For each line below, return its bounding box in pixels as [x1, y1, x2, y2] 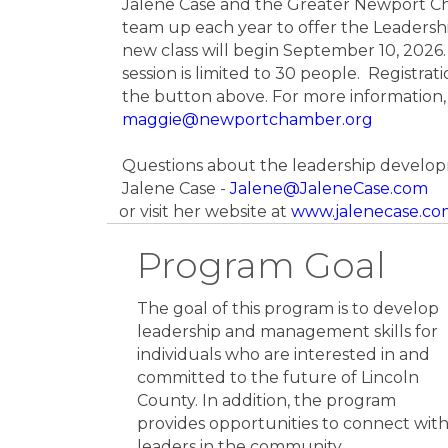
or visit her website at [107, 202, 291, 222]
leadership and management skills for [137, 322, 438, 342]
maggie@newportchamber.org [122, 110, 373, 130]
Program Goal [137, 243, 386, 288]
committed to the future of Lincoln [137, 368, 419, 388]
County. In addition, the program [137, 391, 396, 411]
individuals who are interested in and [137, 345, 430, 365]
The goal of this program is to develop [137, 299, 439, 319]
